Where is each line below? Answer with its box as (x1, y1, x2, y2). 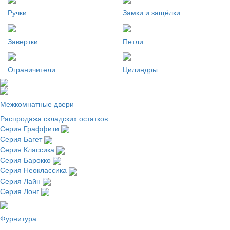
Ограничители (8, 64, 55, 74)
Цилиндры (123, 64, 158, 74)
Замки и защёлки (123, 7, 180, 18)
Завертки (8, 35, 38, 46)
